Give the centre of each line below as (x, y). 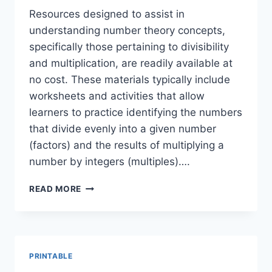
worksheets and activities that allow (117, 96)
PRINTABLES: (110, 236)
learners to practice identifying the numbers (136, 112)
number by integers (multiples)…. (110, 161)
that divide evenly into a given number (123, 128)
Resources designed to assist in (107, 14)
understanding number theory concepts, (127, 30)
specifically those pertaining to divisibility (129, 46)
